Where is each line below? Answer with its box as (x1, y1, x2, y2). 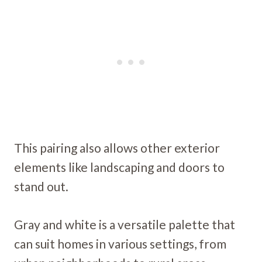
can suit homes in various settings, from (14, 236, 226, 251)
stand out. (14, 178, 68, 194)
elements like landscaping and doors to (14, 159, 225, 174)
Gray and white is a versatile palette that (14, 216, 235, 232)
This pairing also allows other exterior (14, 140, 220, 155)
